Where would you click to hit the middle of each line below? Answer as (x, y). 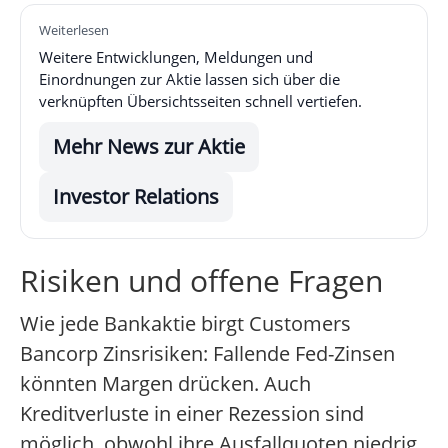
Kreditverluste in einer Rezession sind (192, 414)
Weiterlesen (74, 30)
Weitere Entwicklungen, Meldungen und (176, 57)
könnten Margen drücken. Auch (165, 384)
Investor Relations (136, 197)
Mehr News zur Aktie (149, 147)
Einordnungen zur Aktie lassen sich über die (189, 79)
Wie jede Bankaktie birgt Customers (185, 324)
